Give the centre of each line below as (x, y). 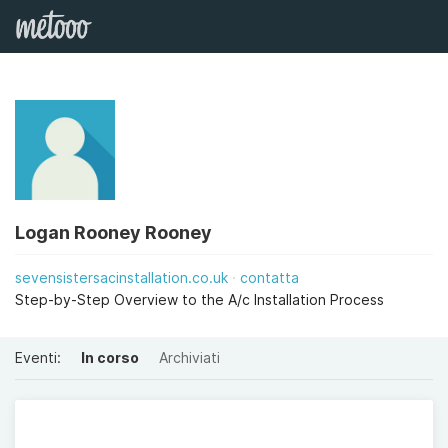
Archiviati (189, 357)
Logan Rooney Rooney (113, 232)
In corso (110, 357)
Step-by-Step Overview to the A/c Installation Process (199, 299)
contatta (269, 277)
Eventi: (38, 357)
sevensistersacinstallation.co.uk (121, 277)
